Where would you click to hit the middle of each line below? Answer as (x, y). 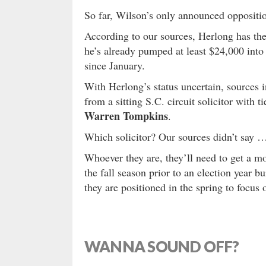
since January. (115, 66)
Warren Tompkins (126, 116)
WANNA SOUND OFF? (162, 247)
